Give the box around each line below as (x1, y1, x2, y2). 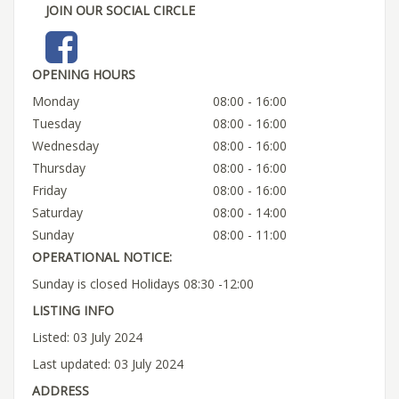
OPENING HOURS (32, 65, 135, 83)
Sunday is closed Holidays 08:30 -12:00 (32, 274, 254, 292)
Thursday (32, 159, 85, 176)
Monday (32, 92, 79, 110)
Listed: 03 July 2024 (32, 328, 142, 346)
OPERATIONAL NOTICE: (32, 248, 172, 265)
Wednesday (32, 136, 99, 154)
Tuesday (32, 114, 81, 132)
